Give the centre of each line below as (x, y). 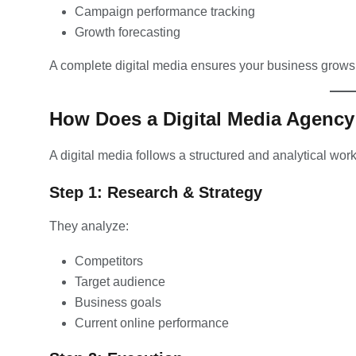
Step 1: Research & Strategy (156, 192)
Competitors (109, 261)
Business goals (118, 302)
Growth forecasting (128, 32)
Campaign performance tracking (165, 11)
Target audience (120, 281)
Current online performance (152, 323)
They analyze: (89, 226)
